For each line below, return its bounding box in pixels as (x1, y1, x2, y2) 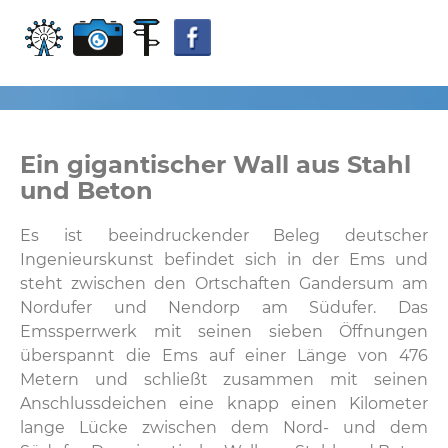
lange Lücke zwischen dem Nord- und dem (20, 418, 428, 438)
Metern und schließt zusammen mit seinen (20, 370, 428, 390)
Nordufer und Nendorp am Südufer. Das (20, 298, 428, 318)
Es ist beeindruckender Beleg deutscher (20, 226, 428, 246)
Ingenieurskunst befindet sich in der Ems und (20, 250, 428, 270)
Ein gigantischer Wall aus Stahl (20, 150, 411, 180)
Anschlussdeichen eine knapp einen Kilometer (20, 394, 428, 414)
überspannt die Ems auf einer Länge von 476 (20, 346, 428, 366)
